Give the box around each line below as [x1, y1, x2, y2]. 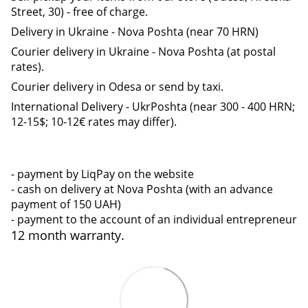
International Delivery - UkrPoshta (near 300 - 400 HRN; [11, 99, 295, 115]
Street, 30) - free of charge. [11, 4, 148, 20]
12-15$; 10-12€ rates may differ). [11, 114, 177, 130]
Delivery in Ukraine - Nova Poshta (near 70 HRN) [11, 24, 261, 40]
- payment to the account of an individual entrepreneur [11, 212, 297, 228]
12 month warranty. [11, 227, 124, 244]
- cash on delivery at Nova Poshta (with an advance [11, 181, 273, 197]
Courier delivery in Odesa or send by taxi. [11, 79, 223, 95]
